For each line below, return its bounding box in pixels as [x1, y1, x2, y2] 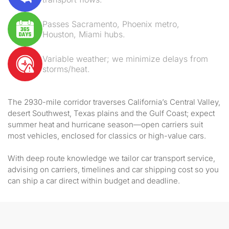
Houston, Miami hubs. [42, 29, 125, 39]
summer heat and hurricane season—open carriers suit [8, 120, 203, 129]
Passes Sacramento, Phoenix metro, [42, 19, 179, 29]
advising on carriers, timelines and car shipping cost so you [8, 165, 219, 174]
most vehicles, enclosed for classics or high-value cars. [8, 131, 206, 141]
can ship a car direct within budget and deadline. [8, 176, 180, 186]
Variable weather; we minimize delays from [42, 54, 208, 64]
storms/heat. [42, 64, 90, 74]
